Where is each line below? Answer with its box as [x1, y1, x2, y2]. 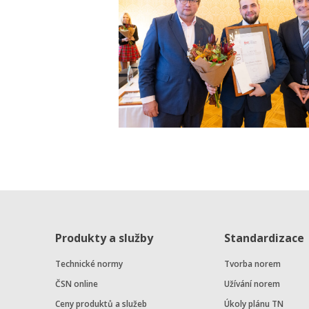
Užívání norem [223, 278, 280, 290]
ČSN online [55, 278, 98, 290]
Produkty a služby [55, 230, 153, 246]
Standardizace [223, 230, 304, 246]
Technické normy [55, 258, 123, 270]
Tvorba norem [223, 258, 281, 270]
